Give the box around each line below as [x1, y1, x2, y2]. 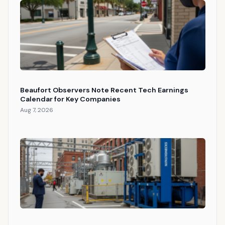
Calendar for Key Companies [20, 94, 121, 104]
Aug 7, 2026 [20, 106, 53, 115]
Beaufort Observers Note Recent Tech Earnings [20, 85, 188, 95]
